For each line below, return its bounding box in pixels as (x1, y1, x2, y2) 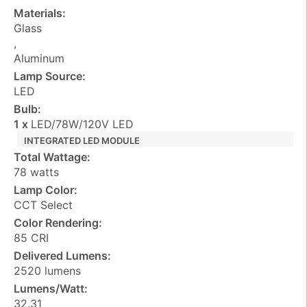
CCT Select (14, 197, 73, 212)
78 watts (14, 164, 59, 179)
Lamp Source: (14, 69, 86, 83)
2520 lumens (14, 263, 81, 278)
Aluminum (14, 51, 64, 65)
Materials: (14, 5, 66, 20)
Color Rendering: (14, 215, 102, 230)
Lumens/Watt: (14, 281, 88, 295)
